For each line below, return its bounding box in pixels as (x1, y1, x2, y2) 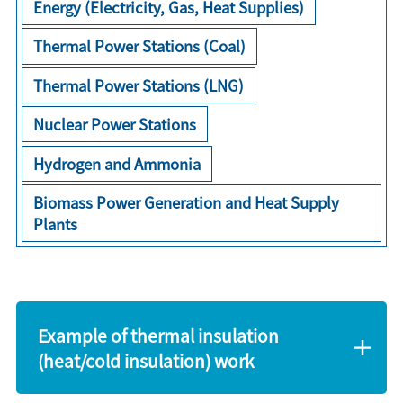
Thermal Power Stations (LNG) (33, 74, 245, 96)
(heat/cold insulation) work (37, 347, 255, 373)
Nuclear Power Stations (33, 113, 197, 136)
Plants (33, 213, 78, 236)
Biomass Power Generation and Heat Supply (33, 192, 340, 214)
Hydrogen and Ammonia (33, 152, 201, 175)
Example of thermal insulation (37, 322, 279, 348)
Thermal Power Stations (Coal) (33, 35, 246, 58)
